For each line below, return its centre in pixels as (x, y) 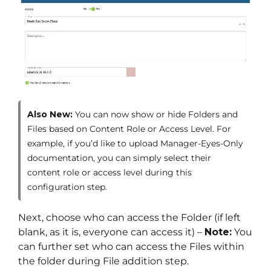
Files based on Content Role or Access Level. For (129, 129)
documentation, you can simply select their (119, 158)
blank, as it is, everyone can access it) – (111, 232)
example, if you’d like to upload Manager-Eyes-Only (135, 144)
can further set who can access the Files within (131, 247)
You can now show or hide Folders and (155, 115)
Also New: (50, 115)
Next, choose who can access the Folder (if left (129, 218)
